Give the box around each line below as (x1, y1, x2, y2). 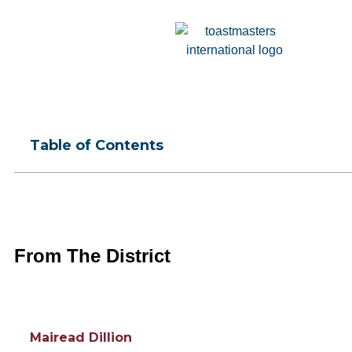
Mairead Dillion (30, 330, 132, 345)
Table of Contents (30, 137, 163, 154)
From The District (14, 245, 170, 266)
